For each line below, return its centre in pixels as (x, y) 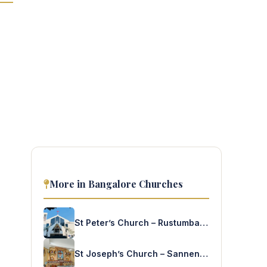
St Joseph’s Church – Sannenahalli (204, 253)
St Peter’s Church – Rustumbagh (204, 222)
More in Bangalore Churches (116, 184)
